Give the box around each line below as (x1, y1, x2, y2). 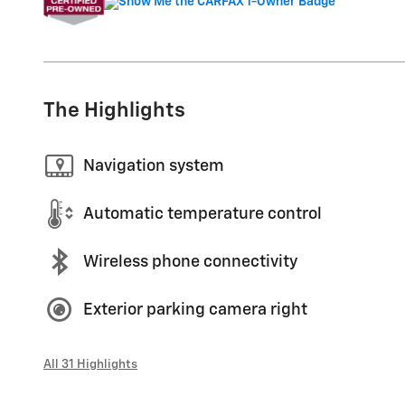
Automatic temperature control (83, 205, 322, 222)
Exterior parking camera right (83, 301, 307, 318)
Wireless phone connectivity (83, 253, 297, 270)
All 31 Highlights (43, 358, 137, 372)
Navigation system (83, 157, 224, 174)
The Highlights (43, 100, 185, 122)
